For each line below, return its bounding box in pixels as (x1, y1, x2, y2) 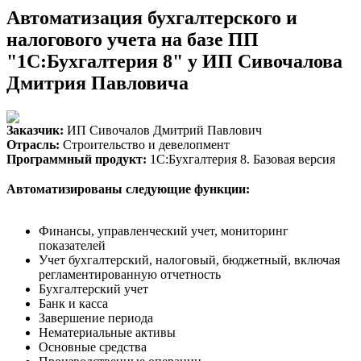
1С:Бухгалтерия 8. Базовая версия (147, 151, 335, 166)
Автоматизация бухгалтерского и (6, 6, 297, 28)
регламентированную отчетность (39, 267, 221, 281)
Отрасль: (6, 137, 60, 151)
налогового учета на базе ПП (6, 28, 259, 50)
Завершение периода (39, 310, 153, 325)
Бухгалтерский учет (39, 281, 148, 296)
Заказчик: (6, 122, 64, 137)
